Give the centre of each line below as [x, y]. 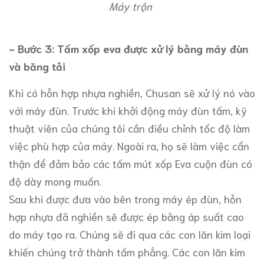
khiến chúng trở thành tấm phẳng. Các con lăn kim [127, 252]
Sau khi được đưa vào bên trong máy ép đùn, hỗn [125, 199]
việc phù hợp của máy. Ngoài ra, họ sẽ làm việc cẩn [129, 146]
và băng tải [37, 66]
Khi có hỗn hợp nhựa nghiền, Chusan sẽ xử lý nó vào [132, 93]
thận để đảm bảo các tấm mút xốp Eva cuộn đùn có [131, 164]
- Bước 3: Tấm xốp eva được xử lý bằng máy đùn [128, 49]
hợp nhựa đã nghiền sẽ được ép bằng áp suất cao [126, 217]
